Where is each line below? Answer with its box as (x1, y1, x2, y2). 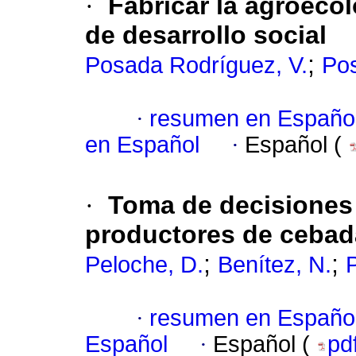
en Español (85, 132, 199, 158)
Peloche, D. (85, 252, 203, 278)
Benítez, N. (218, 252, 331, 278)
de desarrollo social (85, 21, 327, 50)
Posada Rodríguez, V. (85, 52, 308, 79)
